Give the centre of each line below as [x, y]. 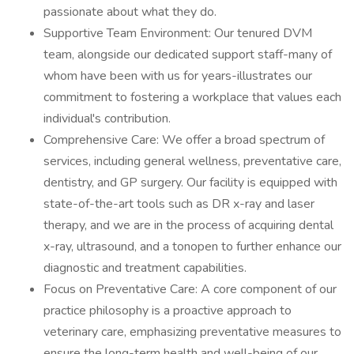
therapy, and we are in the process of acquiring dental [188, 225]
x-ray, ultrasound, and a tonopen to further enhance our [192, 247]
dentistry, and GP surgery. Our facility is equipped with [190, 183]
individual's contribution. [107, 119]
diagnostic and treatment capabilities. [145, 268]
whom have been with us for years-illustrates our [178, 76]
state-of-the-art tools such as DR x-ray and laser [179, 204]
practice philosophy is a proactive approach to [168, 311]
